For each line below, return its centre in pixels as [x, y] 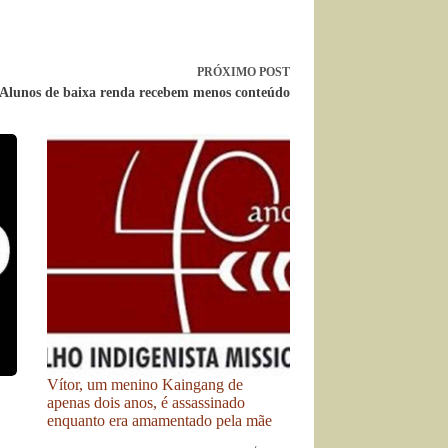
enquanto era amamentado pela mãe [160, 420]
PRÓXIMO [227, 72]
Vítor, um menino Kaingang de [145, 384]
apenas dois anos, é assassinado [146, 402]
